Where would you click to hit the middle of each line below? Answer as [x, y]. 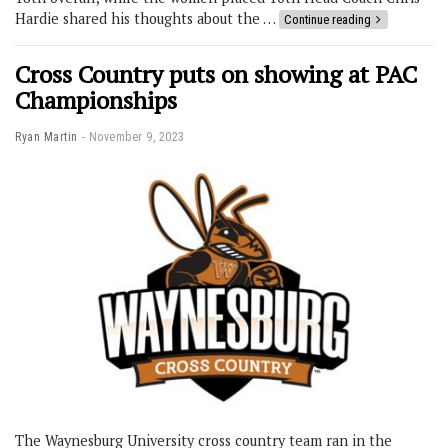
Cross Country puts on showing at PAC [216, 73]
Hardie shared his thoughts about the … [147, 18]
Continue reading [327, 19]
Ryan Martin [46, 136]
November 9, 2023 [136, 136]
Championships [96, 99]
